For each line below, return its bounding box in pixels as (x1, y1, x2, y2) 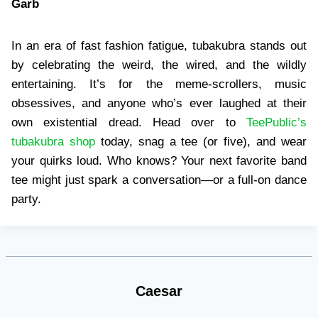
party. (11, 192, 41, 207)
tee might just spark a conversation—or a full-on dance (11, 173, 307, 187)
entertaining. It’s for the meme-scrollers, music (11, 77, 307, 92)
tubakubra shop (11, 135, 95, 149)
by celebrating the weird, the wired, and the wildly (11, 58, 307, 72)
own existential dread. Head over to (11, 116, 246, 130)
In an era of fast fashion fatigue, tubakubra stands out (11, 39, 307, 53)
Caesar (136, 283, 182, 299)
